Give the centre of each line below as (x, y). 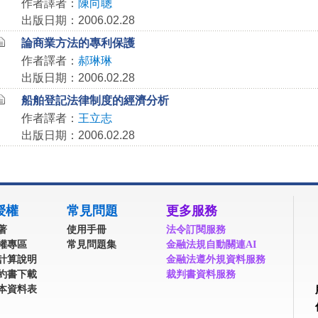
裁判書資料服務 (201, 274)
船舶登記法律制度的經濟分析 (95, 100)
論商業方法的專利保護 (78, 43)
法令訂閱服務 (196, 229)
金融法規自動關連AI (211, 244)
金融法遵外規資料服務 (216, 259)
